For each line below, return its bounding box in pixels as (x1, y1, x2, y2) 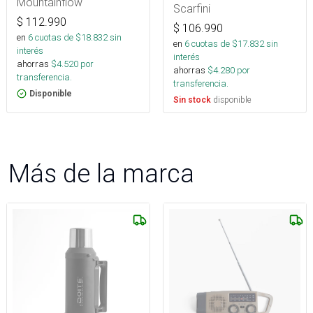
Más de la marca (8, 158, 194, 189)
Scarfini (173, 1, 210, 15)
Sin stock (173, 95, 211, 105)
